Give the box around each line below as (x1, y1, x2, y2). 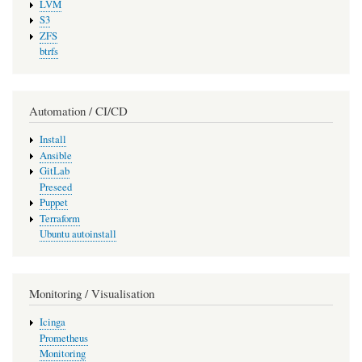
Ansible (39, 148, 72, 162)
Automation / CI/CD (29, 102, 128, 119)
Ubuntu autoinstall (39, 227, 116, 242)
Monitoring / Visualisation (29, 284, 154, 301)
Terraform (39, 211, 80, 225)
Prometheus (39, 330, 88, 345)
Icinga (39, 315, 65, 330)
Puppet (39, 196, 68, 210)
